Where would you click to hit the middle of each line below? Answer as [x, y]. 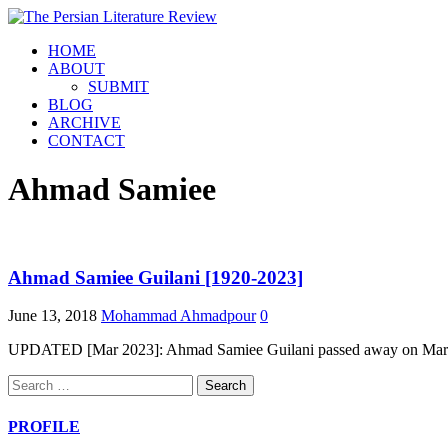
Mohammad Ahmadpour [178, 316]
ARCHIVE [84, 122]
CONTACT [86, 140]
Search [28, 383]
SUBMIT [118, 86]
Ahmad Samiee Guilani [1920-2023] [155, 277]
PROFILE [44, 426]
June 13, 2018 [52, 316]
